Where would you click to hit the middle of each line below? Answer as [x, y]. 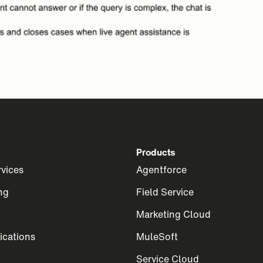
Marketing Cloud [173, 214]
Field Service [165, 192]
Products [156, 152]
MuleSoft [157, 237]
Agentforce [161, 170]
